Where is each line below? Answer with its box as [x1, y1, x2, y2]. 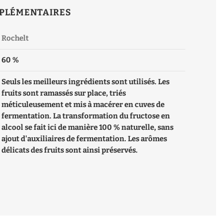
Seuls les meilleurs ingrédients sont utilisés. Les [1, 77, 170, 87]
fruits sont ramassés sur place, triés [1, 89, 126, 98]
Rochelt [1, 34, 29, 43]
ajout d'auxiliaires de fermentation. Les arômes [1, 134, 167, 144]
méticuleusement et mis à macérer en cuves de [1, 100, 165, 110]
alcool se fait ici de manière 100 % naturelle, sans [1, 123, 174, 132]
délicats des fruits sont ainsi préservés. [1, 146, 138, 155]
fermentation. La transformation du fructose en [1, 111, 170, 121]
